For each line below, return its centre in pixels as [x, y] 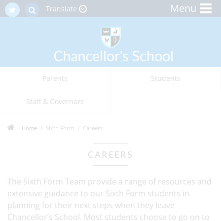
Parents [55, 78]
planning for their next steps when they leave [91, 205]
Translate [61, 9]
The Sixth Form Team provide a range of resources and [110, 182]
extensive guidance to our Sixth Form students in [98, 193]
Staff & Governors [55, 101]
